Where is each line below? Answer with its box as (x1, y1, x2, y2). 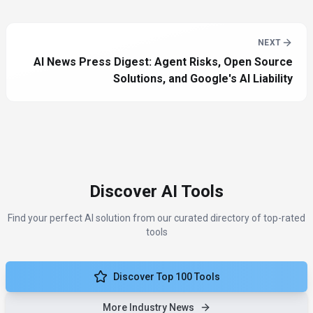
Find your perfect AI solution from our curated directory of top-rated (8, 212, 305, 224)
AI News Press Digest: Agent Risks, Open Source (34, 55, 293, 69)
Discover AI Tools (89, 182, 224, 202)
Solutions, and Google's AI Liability (113, 72, 293, 86)
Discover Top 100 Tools (112, 271, 220, 283)
